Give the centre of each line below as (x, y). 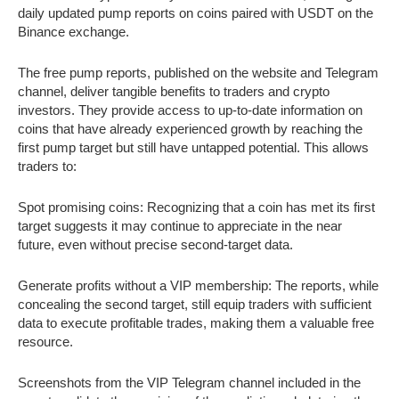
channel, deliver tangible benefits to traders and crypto (174, 91)
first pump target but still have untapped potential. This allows (193, 147)
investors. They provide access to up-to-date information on (190, 110)
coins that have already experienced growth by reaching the (190, 128)
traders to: (47, 166)
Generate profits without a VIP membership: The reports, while (198, 285)
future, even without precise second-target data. (155, 244)
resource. (45, 341)
